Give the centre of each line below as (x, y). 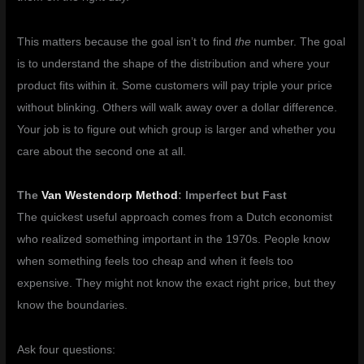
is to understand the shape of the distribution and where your (174, 63)
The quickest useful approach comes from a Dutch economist (175, 218)
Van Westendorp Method (110, 196)
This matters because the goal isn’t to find (126, 41)
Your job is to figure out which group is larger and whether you (177, 129)
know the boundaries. (73, 305)
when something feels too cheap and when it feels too (156, 262)
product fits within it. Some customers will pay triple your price (175, 85)
